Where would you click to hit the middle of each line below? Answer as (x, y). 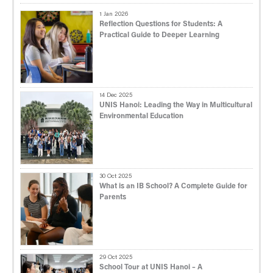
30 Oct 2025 (115, 176)
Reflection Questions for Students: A (161, 24)
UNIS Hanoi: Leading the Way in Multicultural (176, 105)
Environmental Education (141, 116)
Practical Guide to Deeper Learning (159, 35)
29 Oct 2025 (116, 257)
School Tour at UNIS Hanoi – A (151, 267)
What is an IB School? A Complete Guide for (173, 186)
